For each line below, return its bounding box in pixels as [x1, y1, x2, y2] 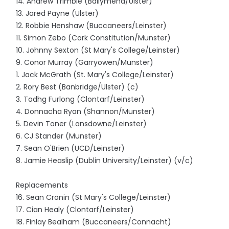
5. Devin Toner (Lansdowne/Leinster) [16, 119, 149, 129]
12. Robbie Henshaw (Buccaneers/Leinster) [16, 20, 169, 31]
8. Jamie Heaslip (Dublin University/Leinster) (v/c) [16, 155, 194, 166]
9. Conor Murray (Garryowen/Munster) [16, 57, 156, 67]
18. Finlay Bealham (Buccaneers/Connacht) [16, 217, 172, 227]
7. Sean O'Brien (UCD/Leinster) [16, 143, 127, 153]
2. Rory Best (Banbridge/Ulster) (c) [16, 82, 139, 92]
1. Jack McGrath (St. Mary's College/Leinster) [16, 70, 176, 80]
